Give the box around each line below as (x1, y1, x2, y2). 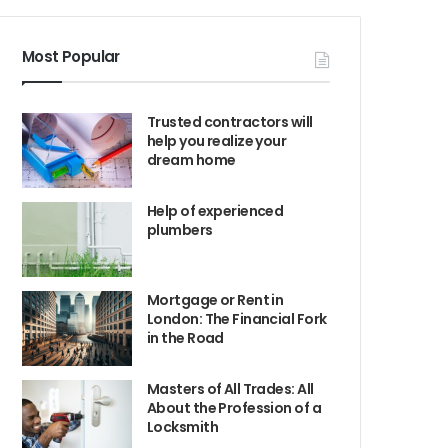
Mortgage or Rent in (147, 290, 284, 310)
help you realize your (147, 131, 287, 151)
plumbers (147, 220, 213, 240)
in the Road (147, 328, 224, 348)
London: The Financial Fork (147, 309, 327, 329)
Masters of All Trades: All (147, 379, 314, 399)
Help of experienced (147, 201, 284, 221)
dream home (147, 150, 236, 170)
